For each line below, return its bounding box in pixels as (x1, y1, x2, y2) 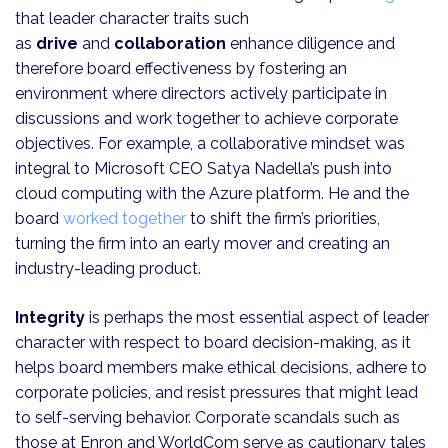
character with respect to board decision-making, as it (15, 333, 411, 353)
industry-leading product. (15, 259, 201, 279)
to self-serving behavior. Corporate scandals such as (15, 408, 400, 428)
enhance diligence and (226, 34, 395, 54)
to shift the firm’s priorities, (186, 209, 380, 229)
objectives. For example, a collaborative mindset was (15, 134, 405, 154)
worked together (63, 209, 186, 229)
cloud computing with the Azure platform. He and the (15, 184, 409, 204)
